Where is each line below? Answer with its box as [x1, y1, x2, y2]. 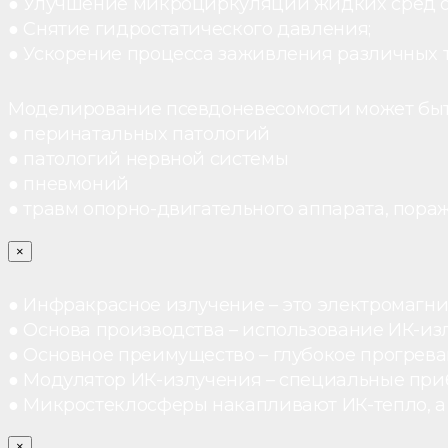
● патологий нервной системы [8, 147, 289, 171]
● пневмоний [8, 172, 129, 196]
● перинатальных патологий [8, 122, 270, 146]
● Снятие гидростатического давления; [8, 16, 371, 40]
